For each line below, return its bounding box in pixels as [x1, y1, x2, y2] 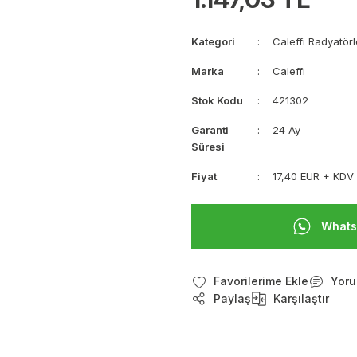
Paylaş [214, 292, 251, 306]
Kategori [191, 35, 235, 48]
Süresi [191, 140, 225, 153]
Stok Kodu [191, 94, 243, 107]
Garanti [191, 124, 229, 136]
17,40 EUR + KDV [273, 170, 355, 182]
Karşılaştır [273, 292, 329, 306]
